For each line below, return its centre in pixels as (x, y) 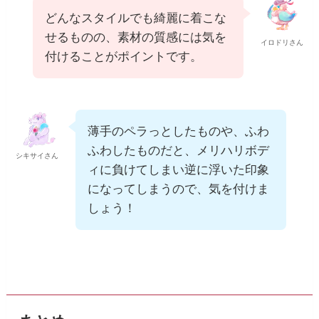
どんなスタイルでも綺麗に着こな (136, 19)
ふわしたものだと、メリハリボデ (179, 151)
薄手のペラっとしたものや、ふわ (179, 132)
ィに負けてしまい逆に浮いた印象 (179, 170)
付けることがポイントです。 (124, 57)
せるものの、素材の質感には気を (136, 38)
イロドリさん (282, 43)
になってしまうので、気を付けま (179, 189)
